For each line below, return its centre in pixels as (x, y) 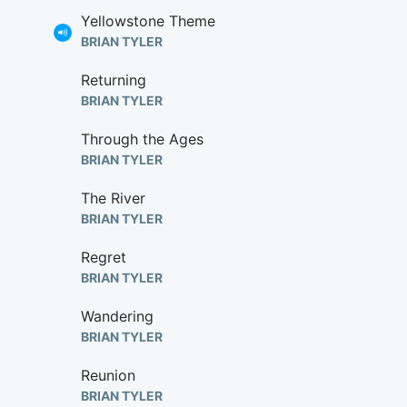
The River (113, 198)
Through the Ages (142, 139)
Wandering (117, 316)
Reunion (108, 375)
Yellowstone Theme (148, 21)
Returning (114, 80)
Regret (104, 257)
